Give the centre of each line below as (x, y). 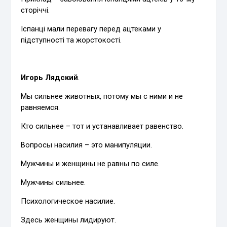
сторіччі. (35, 10)
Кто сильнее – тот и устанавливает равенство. (102, 126)
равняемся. (41, 108)
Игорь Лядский (50, 78)
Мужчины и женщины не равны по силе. (90, 164)
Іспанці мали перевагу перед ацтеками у (91, 29)
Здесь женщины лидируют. (69, 220)
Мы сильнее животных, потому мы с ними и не (102, 97)
